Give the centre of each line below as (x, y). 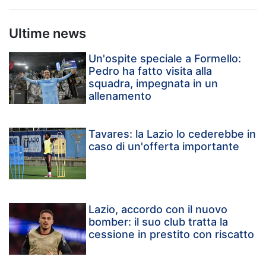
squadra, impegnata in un (153, 84)
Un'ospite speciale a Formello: (165, 59)
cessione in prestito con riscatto (172, 235)
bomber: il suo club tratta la (159, 222)
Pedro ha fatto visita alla (151, 71)
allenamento (120, 96)
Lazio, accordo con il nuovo (158, 210)
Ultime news (47, 34)
